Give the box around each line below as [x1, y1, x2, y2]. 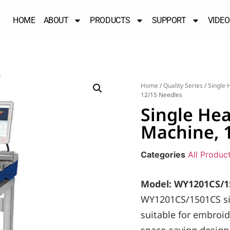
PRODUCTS [90, 15, 130, 25]
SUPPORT [151, 15, 186, 25]
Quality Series [163, 81, 203, 90]
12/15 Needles [141, 90, 182, 99]
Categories [141, 149, 185, 160]
